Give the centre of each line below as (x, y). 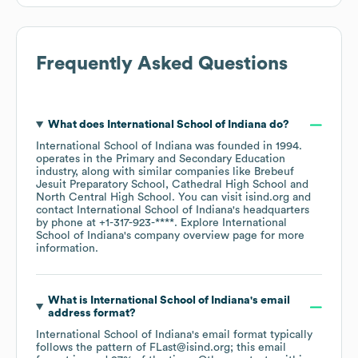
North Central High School (104, 198)
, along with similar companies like (165, 172)
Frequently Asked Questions (162, 64)
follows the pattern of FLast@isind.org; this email (161, 348)
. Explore (198, 223)
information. (67, 249)
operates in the (76, 159)
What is (69, 301)
